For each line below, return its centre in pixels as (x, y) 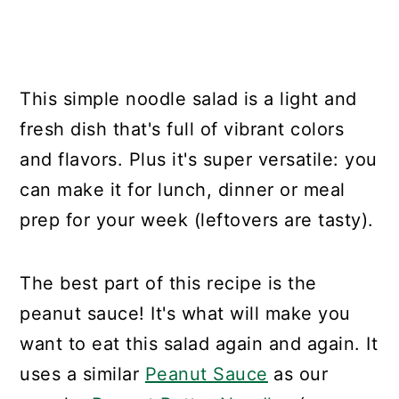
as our (298, 375)
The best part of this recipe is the (168, 284)
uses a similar (82, 375)
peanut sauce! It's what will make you (185, 314)
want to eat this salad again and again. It (199, 344)
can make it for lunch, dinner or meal (183, 190)
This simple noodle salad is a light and (188, 99)
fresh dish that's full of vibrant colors (182, 130)
